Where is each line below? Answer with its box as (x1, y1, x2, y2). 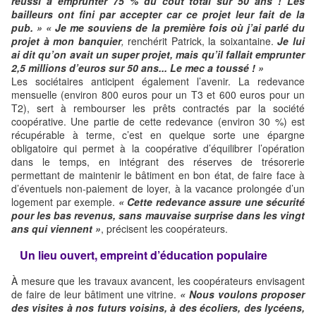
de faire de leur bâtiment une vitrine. (11, 287, 181, 302)
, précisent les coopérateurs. (101, 221, 228, 236)
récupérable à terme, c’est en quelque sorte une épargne (11, 128, 305, 142)
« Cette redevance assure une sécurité (118, 195, 305, 209)
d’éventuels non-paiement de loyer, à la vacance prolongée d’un (11, 181, 305, 196)
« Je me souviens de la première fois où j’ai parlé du (46, 20, 305, 35)
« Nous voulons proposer (180, 287, 305, 302)
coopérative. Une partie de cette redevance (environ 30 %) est (11, 114, 305, 129)
